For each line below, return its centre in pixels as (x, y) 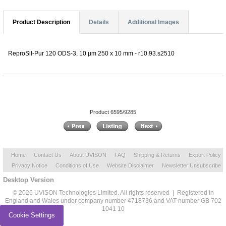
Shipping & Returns (157, 155)
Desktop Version (29, 180)
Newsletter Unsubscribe (191, 166)
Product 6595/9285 (113, 112)
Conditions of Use (77, 166)
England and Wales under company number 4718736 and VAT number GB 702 (113, 201)
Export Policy (205, 155)
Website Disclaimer (130, 166)
